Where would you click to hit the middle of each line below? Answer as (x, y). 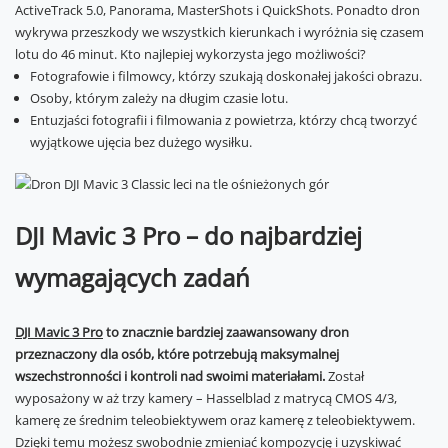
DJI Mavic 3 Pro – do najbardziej (188, 235)
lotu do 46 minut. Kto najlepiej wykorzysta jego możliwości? (190, 54)
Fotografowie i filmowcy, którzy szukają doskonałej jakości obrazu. (226, 76)
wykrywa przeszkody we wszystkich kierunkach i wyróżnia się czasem (219, 32)
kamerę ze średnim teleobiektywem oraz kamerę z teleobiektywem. (215, 420)
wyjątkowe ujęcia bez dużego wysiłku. (141, 142)
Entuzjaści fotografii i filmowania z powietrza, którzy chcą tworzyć (223, 120)
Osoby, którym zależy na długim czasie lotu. (159, 98)
